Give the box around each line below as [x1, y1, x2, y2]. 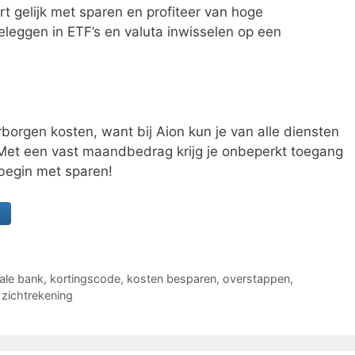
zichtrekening [2, 288, 73, 302]
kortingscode [49, 271, 120, 285]
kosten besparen [126, 271, 216, 285]
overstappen [222, 271, 290, 285]
